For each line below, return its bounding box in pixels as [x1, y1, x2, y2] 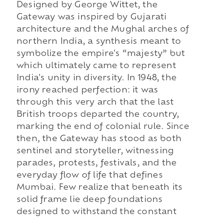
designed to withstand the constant [16, 208, 177, 217]
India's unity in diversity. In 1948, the [16, 74, 177, 83]
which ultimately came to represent [16, 62, 176, 71]
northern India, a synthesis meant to [16, 38, 182, 46]
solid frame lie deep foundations [16, 196, 163, 204]
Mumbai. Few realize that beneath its [16, 184, 183, 192]
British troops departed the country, [16, 111, 180, 119]
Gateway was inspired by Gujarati [16, 14, 167, 22]
